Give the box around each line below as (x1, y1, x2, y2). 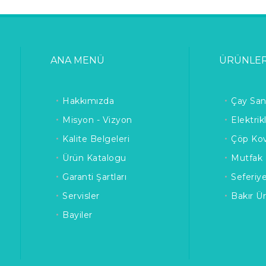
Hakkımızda (62, 96, 114, 106)
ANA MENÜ (50, 55, 104, 66)
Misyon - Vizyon (62, 115, 132, 125)
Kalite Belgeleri (62, 134, 129, 144)
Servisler (62, 191, 100, 201)
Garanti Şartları (62, 172, 126, 182)
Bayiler (62, 210, 93, 220)
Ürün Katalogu (62, 153, 126, 163)
